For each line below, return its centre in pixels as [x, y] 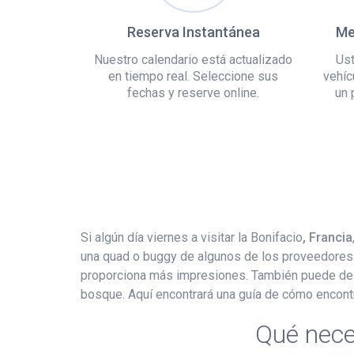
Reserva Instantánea [193, 32]
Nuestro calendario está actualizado [193, 59]
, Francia [328, 237]
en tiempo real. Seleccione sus [193, 76]
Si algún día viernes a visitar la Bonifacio [192, 237]
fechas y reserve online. [193, 92]
